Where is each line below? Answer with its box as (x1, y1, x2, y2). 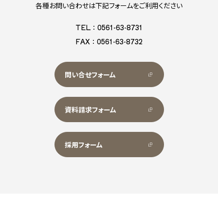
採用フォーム (64, 140, 103, 150)
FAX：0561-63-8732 (75, 36, 143, 47)
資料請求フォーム (64, 105, 116, 115)
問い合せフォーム (64, 70, 116, 80)
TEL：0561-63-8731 (75, 22, 143, 33)
